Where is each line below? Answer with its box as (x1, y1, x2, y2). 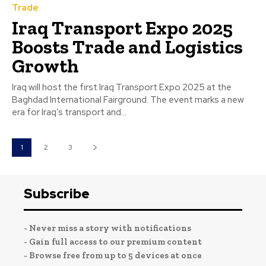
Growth (12, 54, 79, 77)
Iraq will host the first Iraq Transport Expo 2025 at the (12, 81, 232, 93)
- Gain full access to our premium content (24, 236, 202, 247)
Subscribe (24, 185, 90, 202)
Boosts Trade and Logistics (12, 35, 243, 58)
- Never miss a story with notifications (24, 222, 191, 233)
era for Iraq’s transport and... (12, 106, 126, 118)
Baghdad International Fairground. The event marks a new (12, 93, 244, 106)
